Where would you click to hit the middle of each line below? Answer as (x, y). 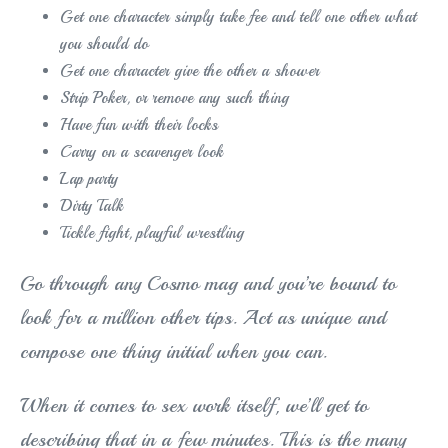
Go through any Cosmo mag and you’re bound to (208, 284)
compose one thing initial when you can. (173, 352)
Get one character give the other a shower (189, 71)
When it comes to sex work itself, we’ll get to (194, 406)
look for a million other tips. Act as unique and (203, 318)
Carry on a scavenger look (141, 152)
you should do (104, 44)
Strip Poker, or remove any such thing (174, 98)
